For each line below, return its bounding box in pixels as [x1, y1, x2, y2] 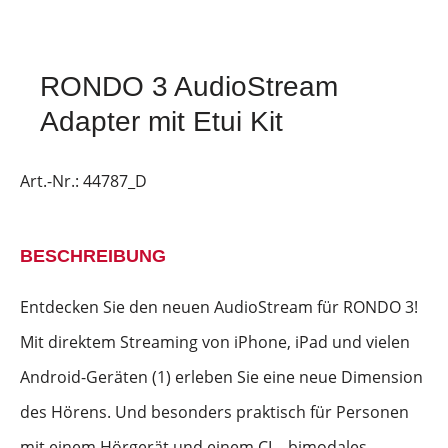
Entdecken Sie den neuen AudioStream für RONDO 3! [20, 296, 418, 318]
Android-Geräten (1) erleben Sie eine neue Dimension [20, 366, 423, 388]
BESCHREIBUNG [20, 246, 166, 266]
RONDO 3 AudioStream [40, 71, 338, 102]
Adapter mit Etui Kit [40, 106, 283, 137]
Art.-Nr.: [20, 170, 83, 192]
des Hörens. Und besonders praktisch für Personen [20, 401, 409, 423]
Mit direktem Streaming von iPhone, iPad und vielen [20, 331, 410, 353]
